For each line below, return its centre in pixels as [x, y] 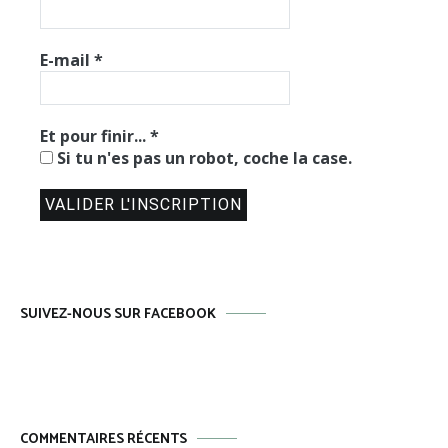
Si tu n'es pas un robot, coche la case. [204, 157]
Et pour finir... [95, 135]
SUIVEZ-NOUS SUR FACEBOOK [118, 314]
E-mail [67, 59]
